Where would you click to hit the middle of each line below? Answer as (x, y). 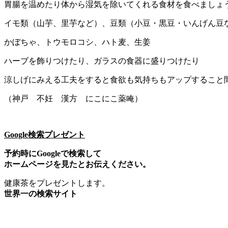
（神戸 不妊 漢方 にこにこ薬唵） (73, 98)
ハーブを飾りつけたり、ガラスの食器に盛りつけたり (102, 61)
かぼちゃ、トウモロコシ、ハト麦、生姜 (77, 42)
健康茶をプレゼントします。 (57, 183)
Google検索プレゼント (45, 134)
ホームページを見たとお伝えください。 (77, 164)
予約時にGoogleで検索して (53, 153)
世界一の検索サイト (41, 193)
